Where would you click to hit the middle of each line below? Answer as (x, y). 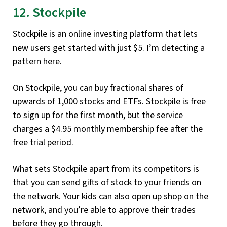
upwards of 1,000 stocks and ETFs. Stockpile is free (109, 101)
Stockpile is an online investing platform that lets (105, 34)
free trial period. (43, 142)
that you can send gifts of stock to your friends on (107, 182)
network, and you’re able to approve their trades (104, 210)
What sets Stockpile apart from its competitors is (106, 169)
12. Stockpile (49, 13)
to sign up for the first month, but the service (98, 115)
